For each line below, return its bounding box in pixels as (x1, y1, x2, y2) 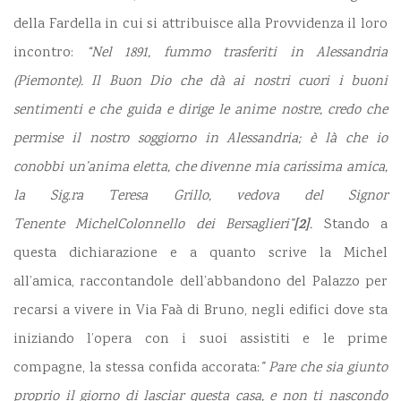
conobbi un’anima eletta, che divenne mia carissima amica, (13, 157, 388, 178)
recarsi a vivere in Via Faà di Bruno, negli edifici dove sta (13, 300, 388, 321)
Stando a (323, 214, 388, 235)
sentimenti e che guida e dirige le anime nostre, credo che (13, 99, 388, 121)
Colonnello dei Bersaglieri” (117, 214, 294, 235)
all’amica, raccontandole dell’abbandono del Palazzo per (13, 271, 388, 293)
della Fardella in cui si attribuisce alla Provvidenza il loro (13, 13, 388, 35)
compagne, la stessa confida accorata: (13, 357, 260, 379)
